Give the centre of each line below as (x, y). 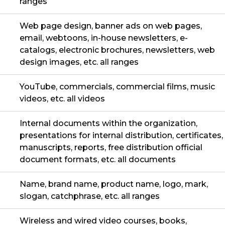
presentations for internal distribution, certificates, (121, 136)
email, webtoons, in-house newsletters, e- (104, 38)
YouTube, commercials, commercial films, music (117, 87)
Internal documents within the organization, (108, 124)
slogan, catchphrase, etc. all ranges (90, 196)
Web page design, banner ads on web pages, (111, 26)
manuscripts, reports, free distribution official (111, 148)
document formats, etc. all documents (98, 160)
